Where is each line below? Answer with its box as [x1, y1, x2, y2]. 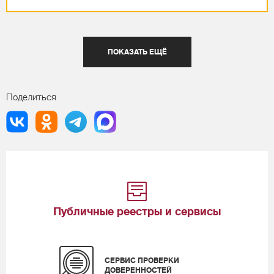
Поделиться [6, 91, 56, 103]
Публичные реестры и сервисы [53, 206, 221, 218]
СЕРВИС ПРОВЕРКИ [104, 256, 179, 265]
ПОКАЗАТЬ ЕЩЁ [107, 47, 167, 56]
